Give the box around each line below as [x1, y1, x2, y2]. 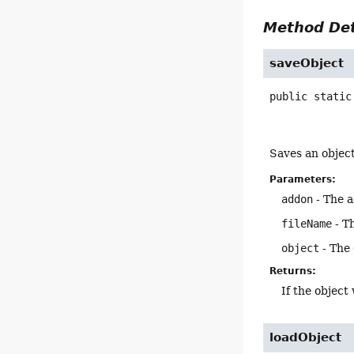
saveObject [269, 56, 345, 71]
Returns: [269, 265, 317, 277]
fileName [281, 217, 333, 231]
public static [269, 90, 352, 104]
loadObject [269, 330, 342, 345]
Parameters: [269, 174, 337, 186]
